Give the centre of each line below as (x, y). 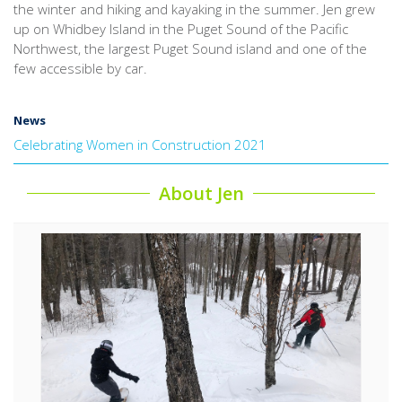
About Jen (201, 193)
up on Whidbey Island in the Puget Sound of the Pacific (181, 28)
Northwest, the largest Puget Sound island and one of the (190, 48)
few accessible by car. (80, 68)
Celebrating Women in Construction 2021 (140, 144)
